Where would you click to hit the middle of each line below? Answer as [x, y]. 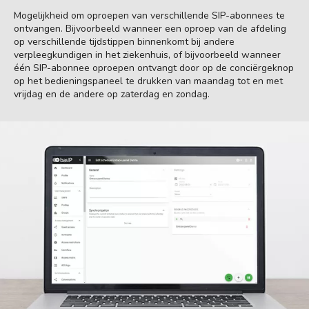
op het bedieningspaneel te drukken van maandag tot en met [148, 81]
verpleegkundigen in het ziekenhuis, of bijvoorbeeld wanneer [147, 54]
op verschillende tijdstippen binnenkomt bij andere [124, 41]
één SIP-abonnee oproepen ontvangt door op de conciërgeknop [154, 68]
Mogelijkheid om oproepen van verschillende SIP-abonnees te [149, 15]
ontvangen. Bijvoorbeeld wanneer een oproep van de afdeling [150, 28]
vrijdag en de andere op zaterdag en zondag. [112, 94]
